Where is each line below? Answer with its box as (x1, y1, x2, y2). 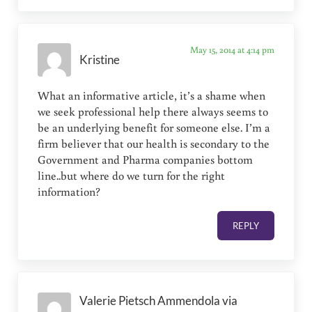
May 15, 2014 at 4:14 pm (189, 43, 274, 56)
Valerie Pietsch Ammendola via (79, 293, 238, 308)
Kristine (79, 52, 120, 67)
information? (38, 184, 101, 200)
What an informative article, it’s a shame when (38, 88, 266, 104)
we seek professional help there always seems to (38, 104, 269, 120)
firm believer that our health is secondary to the (38, 136, 270, 152)
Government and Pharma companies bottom (38, 152, 253, 168)
